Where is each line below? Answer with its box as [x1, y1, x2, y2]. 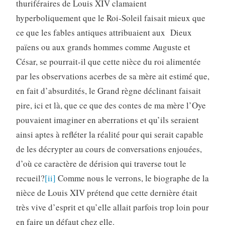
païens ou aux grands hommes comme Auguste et [16, 41, 190, 53]
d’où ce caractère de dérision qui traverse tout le [16, 158, 186, 170]
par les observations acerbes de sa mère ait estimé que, [16, 70, 209, 82]
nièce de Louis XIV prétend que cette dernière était [16, 187, 197, 199]
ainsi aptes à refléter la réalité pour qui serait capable [16, 129, 203, 141]
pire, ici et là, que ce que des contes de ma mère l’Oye [16, 99, 206, 111]
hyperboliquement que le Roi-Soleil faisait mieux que [16, 12, 205, 24]
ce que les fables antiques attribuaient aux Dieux [16, 27, 192, 39]
